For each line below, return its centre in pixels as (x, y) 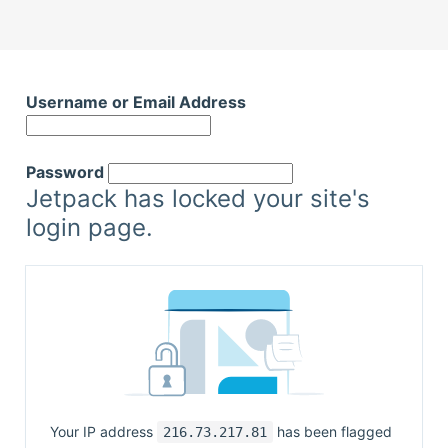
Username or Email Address (136, 102)
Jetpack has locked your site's (198, 198)
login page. (89, 227)
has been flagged (332, 432)
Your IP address (103, 432)
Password (65, 172)
